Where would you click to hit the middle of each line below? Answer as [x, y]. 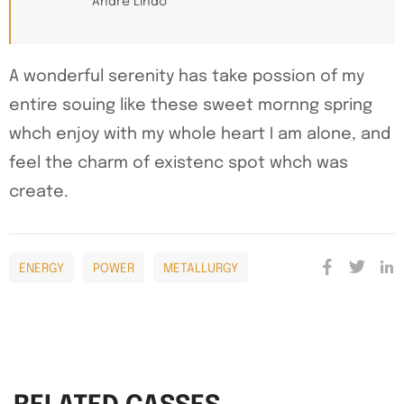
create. [39, 193]
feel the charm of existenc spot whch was [179, 164]
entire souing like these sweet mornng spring [191, 106]
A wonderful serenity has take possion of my [187, 77]
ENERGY [41, 269]
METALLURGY [201, 269]
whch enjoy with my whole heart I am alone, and [200, 135]
